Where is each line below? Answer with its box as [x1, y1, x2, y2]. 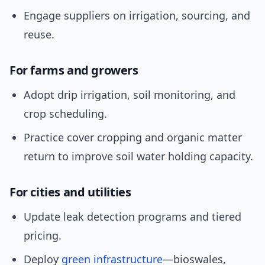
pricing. [24, 228, 62, 243]
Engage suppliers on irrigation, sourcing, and [24, 8, 250, 23]
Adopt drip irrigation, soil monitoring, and [24, 88, 235, 102]
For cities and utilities [9, 184, 131, 201]
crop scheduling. [24, 106, 107, 121]
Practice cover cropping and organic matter [24, 130, 242, 145]
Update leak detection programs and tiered [24, 209, 241, 224]
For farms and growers [9, 62, 138, 79]
